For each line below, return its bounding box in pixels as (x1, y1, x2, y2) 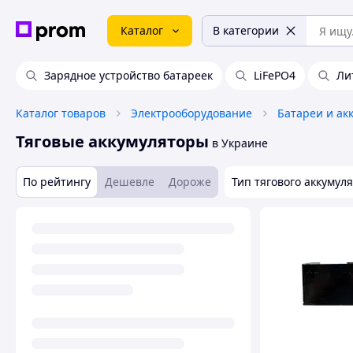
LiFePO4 (254, 68, 295, 83)
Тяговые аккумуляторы (16, 131, 209, 152)
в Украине (212, 136, 268, 150)
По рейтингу (23, 174, 91, 189)
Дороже (169, 174, 211, 189)
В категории (213, 23, 279, 38)
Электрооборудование (131, 106, 252, 121)
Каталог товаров (16, 106, 106, 121)
